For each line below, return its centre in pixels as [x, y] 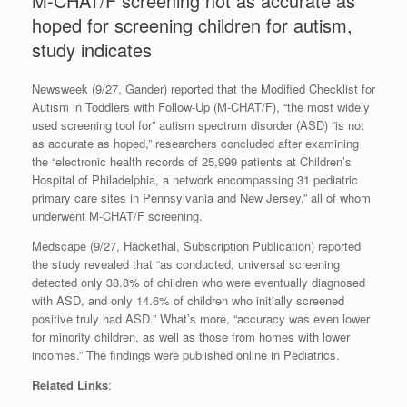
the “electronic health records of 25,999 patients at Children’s [192, 162]
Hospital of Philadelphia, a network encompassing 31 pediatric [195, 180]
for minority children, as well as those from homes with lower [191, 337]
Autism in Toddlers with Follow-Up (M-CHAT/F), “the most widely [201, 107]
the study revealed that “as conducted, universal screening [186, 264]
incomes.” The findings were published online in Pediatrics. [186, 355]
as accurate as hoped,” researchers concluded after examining [195, 144]
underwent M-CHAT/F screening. [117, 216]
